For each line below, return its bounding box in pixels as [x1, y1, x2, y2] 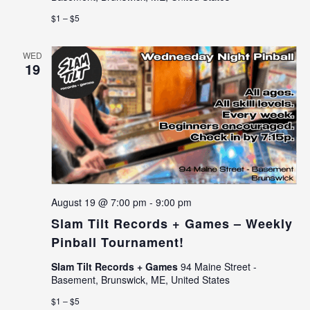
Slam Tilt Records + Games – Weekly [51, 215, 293, 233]
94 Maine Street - [180, 259, 257, 274]
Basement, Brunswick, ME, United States [51, 273, 230, 287]
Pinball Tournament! [51, 233, 184, 252]
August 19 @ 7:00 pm [51, 195, 147, 210]
